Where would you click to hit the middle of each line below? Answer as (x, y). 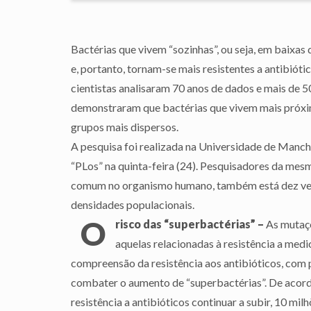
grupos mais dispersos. (125, 127)
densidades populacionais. (133, 204)
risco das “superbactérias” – (190, 224)
